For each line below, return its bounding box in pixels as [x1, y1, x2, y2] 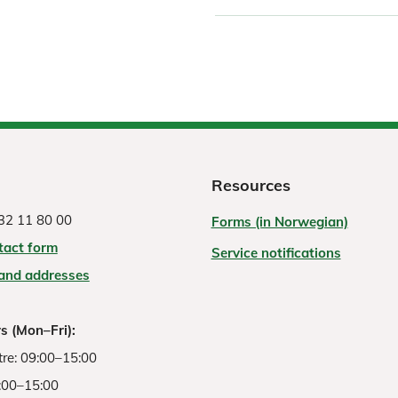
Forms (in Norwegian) [211, 213, 348, 231]
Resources [211, 175, 291, 196]
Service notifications [211, 244, 341, 262]
